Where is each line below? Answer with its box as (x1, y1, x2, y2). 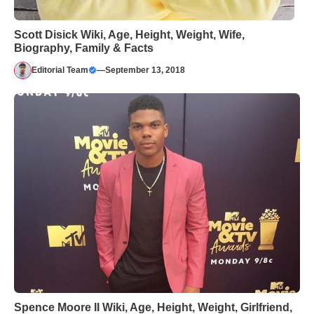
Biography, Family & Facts (14, 41, 153, 54)
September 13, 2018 (105, 65, 185, 76)
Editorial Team (32, 65, 88, 76)
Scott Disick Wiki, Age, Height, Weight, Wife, (14, 28, 245, 41)
